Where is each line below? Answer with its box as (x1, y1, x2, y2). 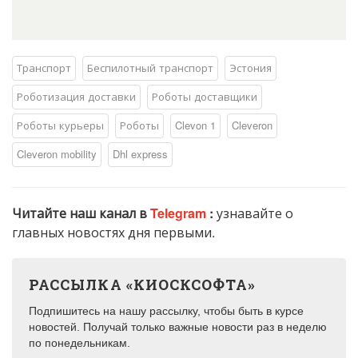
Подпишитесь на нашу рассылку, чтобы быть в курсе (29, 304, 304, 318)
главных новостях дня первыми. (12, 223, 215, 242)
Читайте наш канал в (12, 204, 150, 223)
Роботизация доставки (17, 89, 136, 105)
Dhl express (113, 146, 168, 162)
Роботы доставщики (152, 89, 257, 105)
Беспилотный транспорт (87, 60, 213, 76)
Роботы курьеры (17, 117, 104, 133)
